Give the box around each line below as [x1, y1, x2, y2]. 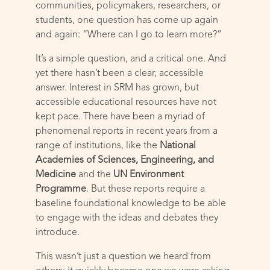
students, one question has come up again [36, 16, 219, 26]
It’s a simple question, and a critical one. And [36, 54, 227, 64]
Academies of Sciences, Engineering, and [36, 155, 215, 166]
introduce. [36, 228, 83, 238]
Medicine [36, 170, 77, 180]
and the [76, 170, 114, 180]
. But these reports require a [86, 184, 206, 195]
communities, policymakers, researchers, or [36, 1, 221, 11]
